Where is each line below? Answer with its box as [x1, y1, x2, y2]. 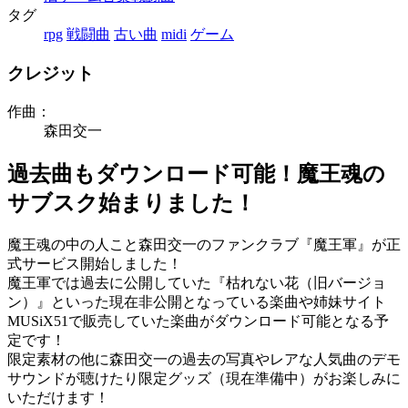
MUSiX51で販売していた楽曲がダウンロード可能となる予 [7, 312, 389, 329]
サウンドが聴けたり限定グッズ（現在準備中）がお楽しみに [7, 370, 401, 386]
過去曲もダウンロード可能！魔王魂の [7, 161, 385, 186]
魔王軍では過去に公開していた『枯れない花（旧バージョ [7, 274, 386, 291]
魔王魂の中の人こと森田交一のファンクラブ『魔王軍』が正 [7, 236, 401, 252]
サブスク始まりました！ [7, 190, 256, 215]
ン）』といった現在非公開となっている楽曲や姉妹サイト [7, 293, 386, 310]
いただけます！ [7, 389, 109, 405]
